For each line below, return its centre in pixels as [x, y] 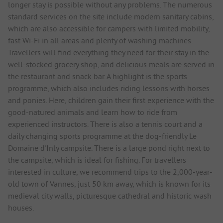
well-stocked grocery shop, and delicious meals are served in [111, 64]
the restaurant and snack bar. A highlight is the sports [98, 76]
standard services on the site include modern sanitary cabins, [111, 16]
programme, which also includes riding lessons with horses [109, 88]
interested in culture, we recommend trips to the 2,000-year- [110, 171]
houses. [21, 207]
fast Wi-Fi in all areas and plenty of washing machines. [100, 40]
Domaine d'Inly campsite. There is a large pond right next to [109, 148]
